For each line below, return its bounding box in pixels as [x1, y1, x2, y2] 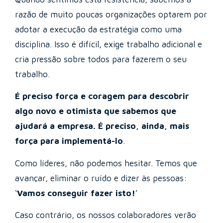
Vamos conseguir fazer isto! [17, 188, 135, 198]
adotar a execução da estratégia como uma [15, 24, 182, 34]
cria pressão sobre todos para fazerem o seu [15, 54, 187, 64]
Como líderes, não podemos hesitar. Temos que [15, 158, 197, 168]
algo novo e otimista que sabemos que [15, 106, 176, 116]
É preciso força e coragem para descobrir [15, 91, 189, 102]
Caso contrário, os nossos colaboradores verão [15, 210, 196, 220]
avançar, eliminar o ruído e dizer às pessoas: [15, 173, 187, 183]
